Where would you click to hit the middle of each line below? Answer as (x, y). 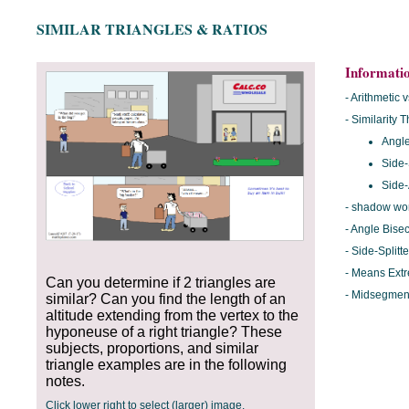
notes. (65, 381)
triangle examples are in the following (166, 365)
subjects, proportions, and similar (152, 348)
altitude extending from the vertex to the (172, 315)
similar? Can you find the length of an (166, 299)
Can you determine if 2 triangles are (161, 283)
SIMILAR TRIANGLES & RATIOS (152, 29)
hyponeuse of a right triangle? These (164, 332)
